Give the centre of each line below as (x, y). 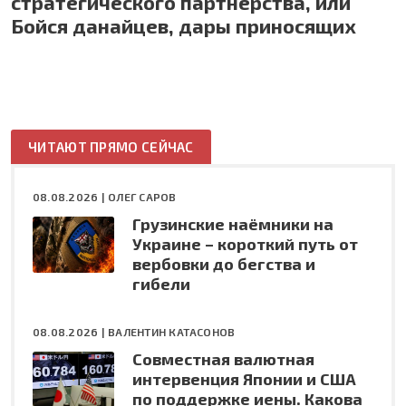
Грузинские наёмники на (233, 223)
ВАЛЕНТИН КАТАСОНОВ (172, 331)
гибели (161, 283)
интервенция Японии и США (244, 378)
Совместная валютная (223, 358)
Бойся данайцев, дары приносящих (184, 25)
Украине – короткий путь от (245, 243)
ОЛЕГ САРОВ (142, 196)
